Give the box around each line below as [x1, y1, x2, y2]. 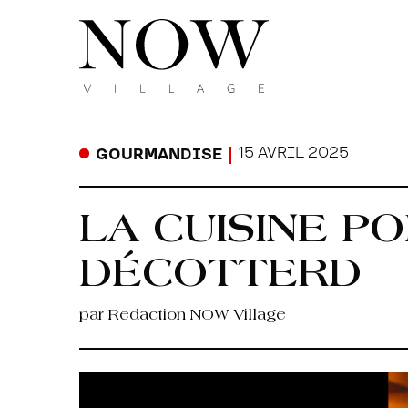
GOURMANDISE [95, 147, 222, 164]
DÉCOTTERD [79, 256, 362, 297]
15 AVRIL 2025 [238, 145, 349, 162]
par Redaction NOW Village [79, 309, 286, 323]
